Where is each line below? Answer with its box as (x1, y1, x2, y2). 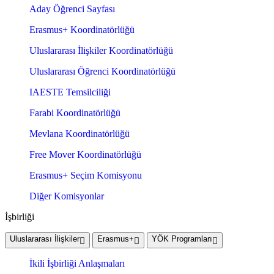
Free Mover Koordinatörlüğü (29, 149, 141, 160)
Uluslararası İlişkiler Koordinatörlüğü (29, 45, 173, 56)
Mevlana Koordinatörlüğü (29, 128, 130, 139)
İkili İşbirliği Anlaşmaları (29, 258, 125, 269)
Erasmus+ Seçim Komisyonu (29, 170, 142, 181)
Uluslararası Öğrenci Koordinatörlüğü (29, 66, 176, 77)
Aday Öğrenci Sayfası (29, 4, 115, 15)
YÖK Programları (152, 234, 212, 244)
